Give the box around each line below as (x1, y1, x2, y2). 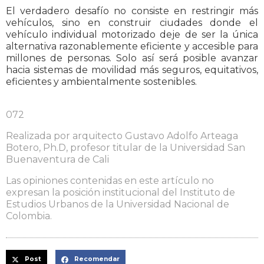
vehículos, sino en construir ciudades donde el (6, 17, 258, 29)
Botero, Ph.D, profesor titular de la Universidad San (6, 142, 245, 154)
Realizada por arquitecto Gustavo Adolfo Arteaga (6, 130, 238, 142)
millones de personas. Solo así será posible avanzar (6, 52, 258, 64)
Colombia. (6, 210, 52, 222)
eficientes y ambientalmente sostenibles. (6, 76, 197, 88)
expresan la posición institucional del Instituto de (6, 187, 235, 199)
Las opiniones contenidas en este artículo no (6, 175, 214, 187)
